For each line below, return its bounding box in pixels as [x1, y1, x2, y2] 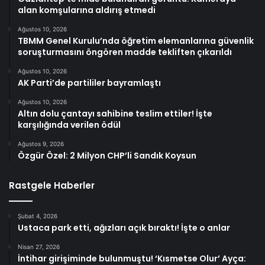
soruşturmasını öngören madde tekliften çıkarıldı [18, 46, 232, 58]
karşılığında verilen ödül [18, 118, 121, 131]
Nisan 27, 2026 [18, 243, 60, 250]
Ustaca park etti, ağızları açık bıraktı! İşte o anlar [18, 221, 230, 234]
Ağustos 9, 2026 [18, 140, 64, 147]
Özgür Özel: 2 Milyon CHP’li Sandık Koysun [18, 149, 196, 161]
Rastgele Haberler [9, 179, 95, 192]
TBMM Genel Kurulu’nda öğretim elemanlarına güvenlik [18, 34, 254, 47]
